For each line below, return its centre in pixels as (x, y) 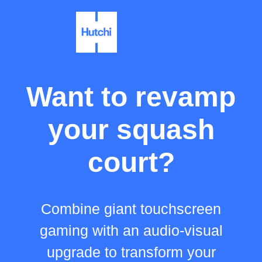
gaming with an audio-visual (131, 230)
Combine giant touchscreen (131, 209)
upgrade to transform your (131, 252)
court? (131, 162)
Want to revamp (131, 97)
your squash (131, 130)
